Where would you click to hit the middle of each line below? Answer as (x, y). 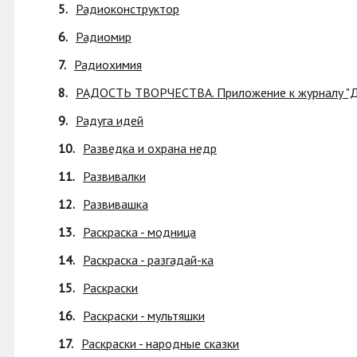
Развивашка (116, 204)
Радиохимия (108, 65)
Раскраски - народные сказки (160, 343)
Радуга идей (110, 120)
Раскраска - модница (139, 232)
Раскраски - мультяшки (144, 316)
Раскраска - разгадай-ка (148, 260)
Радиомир (104, 37)
